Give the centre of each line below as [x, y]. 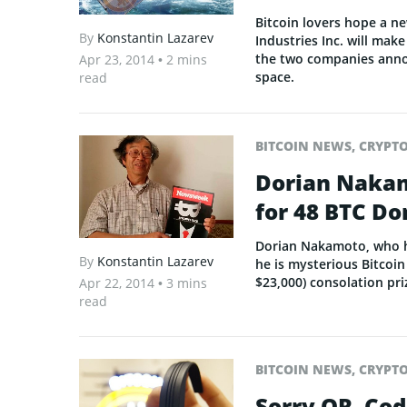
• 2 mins [183, 60]
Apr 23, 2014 [119, 60]
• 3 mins [183, 283]
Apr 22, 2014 [119, 283]
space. [275, 76]
